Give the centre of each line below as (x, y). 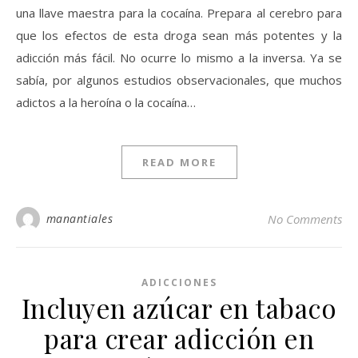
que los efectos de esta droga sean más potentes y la (179, 35)
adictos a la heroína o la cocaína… (106, 102)
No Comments (305, 219)
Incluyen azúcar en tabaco (179, 308)
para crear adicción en (179, 338)
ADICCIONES (179, 282)
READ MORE (179, 162)
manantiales (79, 219)
